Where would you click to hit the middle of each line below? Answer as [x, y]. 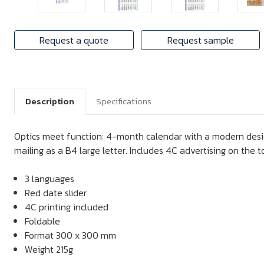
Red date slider [56, 193]
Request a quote [74, 40]
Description [50, 101]
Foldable [43, 221]
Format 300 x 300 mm [71, 235]
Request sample [200, 40]
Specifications [124, 101]
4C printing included [67, 207]
